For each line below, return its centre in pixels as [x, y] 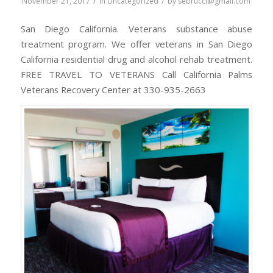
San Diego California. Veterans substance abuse [136, 28]
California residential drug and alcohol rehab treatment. [136, 59]
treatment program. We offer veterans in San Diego [136, 44]
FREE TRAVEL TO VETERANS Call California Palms [136, 74]
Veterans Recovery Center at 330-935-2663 [113, 89]
